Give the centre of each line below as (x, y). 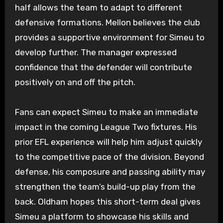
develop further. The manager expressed (96, 52)
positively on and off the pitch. (75, 82)
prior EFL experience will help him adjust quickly (108, 142)
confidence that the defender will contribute (103, 67)
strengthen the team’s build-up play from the (105, 186)
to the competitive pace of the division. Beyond (109, 157)
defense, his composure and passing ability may (110, 171)
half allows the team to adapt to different (98, 7)
